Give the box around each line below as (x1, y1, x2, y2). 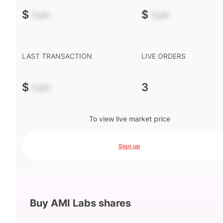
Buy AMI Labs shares (30, 197, 131, 209)
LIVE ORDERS (141, 52, 186, 60)
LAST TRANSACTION (22, 52, 92, 60)
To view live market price (89, 114, 170, 123)
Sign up (118, 142, 140, 150)
